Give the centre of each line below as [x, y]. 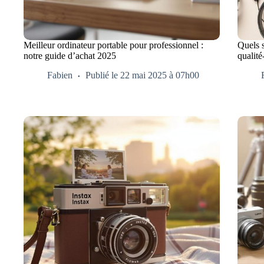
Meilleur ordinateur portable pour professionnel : [113, 45]
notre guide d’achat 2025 [70, 56]
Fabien [60, 75]
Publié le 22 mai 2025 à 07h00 [142, 75]
